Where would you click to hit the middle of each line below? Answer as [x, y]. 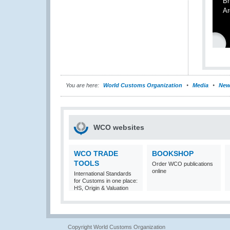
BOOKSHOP [173, 154]
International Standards [103, 174]
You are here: [82, 85]
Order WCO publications [183, 164]
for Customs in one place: [106, 181]
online [159, 171]
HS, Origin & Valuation [101, 188]
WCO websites [119, 127]
